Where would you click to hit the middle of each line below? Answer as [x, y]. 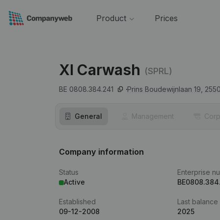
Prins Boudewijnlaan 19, [165, 89]
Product [111, 18]
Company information [101, 152]
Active [74, 182]
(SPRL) [158, 71]
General [88, 116]
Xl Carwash [100, 70]
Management [153, 116]
